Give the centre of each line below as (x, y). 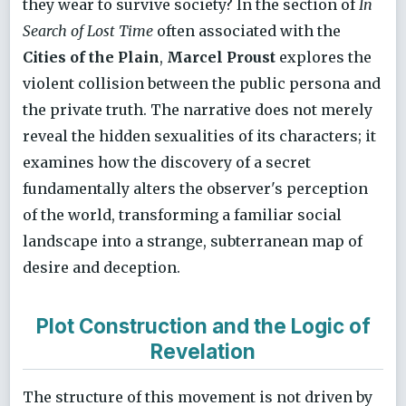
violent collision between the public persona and (202, 83)
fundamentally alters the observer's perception (195, 188)
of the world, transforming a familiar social (182, 214)
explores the (324, 57)
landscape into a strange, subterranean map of (193, 241)
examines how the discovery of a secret (167, 162)
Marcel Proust (221, 57)
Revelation (203, 351)
